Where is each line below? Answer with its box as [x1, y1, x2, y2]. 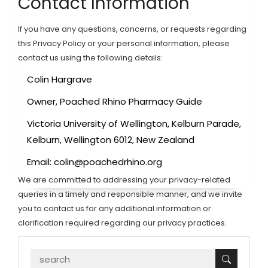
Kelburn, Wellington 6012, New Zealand [27, 133, 194, 146]
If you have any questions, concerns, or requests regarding [18, 23, 246, 35]
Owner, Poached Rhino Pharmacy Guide [27, 95, 202, 108]
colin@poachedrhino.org [54, 156, 162, 168]
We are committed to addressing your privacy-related [18, 174, 230, 185]
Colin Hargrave [27, 73, 92, 86]
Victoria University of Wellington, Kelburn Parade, [27, 117, 241, 130]
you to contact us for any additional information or [18, 203, 211, 214]
